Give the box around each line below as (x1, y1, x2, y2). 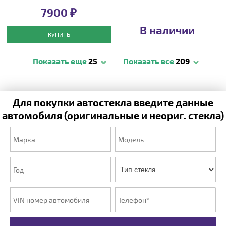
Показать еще (32, 56, 88, 66)
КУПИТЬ (47, 31, 70, 38)
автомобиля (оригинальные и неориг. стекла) (2, 109, 224, 121)
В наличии (139, 23, 195, 36)
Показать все (123, 56, 176, 66)
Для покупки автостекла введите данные (13, 96, 213, 108)
